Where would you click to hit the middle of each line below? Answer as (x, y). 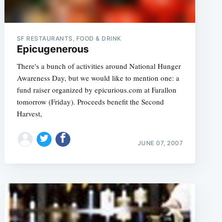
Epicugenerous (53, 49)
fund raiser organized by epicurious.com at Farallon (96, 90)
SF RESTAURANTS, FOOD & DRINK (69, 38)
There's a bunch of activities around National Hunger (99, 66)
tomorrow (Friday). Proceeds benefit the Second (90, 102)
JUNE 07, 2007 (160, 143)
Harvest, (29, 113)
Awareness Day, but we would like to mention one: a (98, 78)
